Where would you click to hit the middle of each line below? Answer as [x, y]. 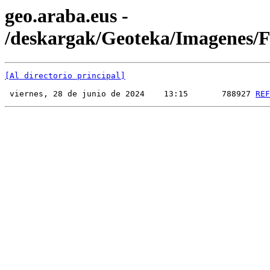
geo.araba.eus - [67, 16]
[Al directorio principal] [65, 76]
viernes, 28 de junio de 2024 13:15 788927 [130, 94]
